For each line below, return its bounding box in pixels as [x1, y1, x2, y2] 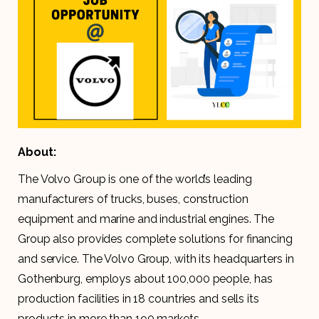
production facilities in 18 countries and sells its [18, 291, 259, 305]
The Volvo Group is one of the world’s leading [18, 172, 252, 186]
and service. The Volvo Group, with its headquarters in [18, 251, 294, 266]
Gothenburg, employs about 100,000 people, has [18, 271, 273, 286]
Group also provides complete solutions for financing [18, 231, 293, 246]
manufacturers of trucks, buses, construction [18, 192, 249, 206]
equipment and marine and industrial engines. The [18, 211, 275, 226]
